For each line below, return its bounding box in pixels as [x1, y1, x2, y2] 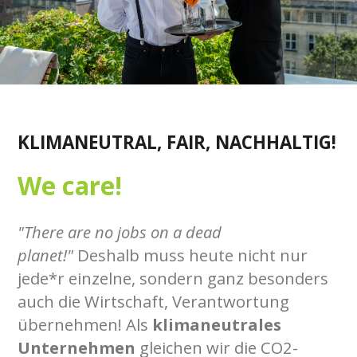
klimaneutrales [152, 313, 282, 336]
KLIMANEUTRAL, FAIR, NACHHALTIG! [18, 129, 337, 155]
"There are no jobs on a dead [18, 221, 222, 244]
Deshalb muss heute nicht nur [73, 244, 308, 267]
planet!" [18, 244, 74, 267]
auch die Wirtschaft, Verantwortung [18, 290, 290, 313]
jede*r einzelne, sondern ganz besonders [18, 267, 329, 290]
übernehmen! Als [18, 313, 153, 336]
